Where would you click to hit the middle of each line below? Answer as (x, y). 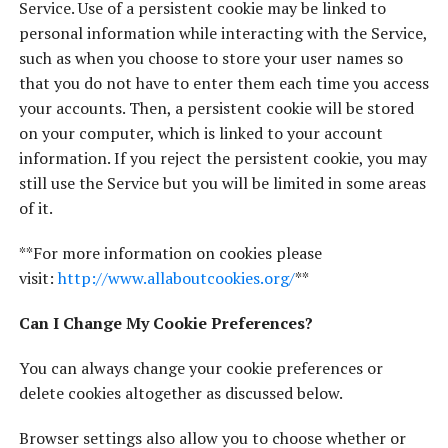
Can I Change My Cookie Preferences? (165, 323)
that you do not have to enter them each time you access (223, 83)
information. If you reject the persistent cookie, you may (222, 158)
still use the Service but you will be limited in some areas (222, 183)
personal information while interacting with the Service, (222, 33)
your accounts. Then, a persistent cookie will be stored (216, 108)
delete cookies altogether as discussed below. (180, 393)
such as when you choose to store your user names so (210, 58)
